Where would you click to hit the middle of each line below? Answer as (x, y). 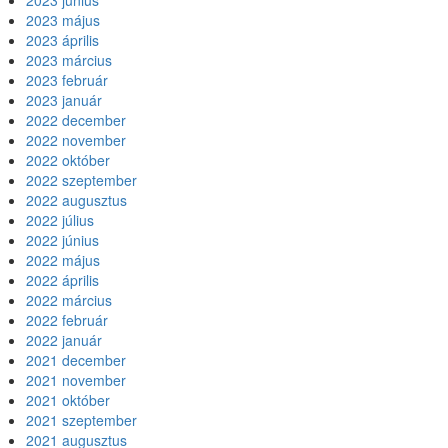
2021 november (76, 380)
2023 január (64, 100)
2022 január (64, 340)
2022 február (67, 320)
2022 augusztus (76, 200)
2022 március (69, 300)
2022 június (62, 240)
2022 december (76, 120)
